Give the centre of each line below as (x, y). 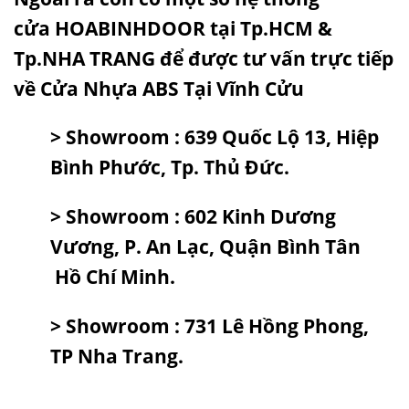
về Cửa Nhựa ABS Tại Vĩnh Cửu (159, 88)
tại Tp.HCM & (269, 28)
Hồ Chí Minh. (113, 277)
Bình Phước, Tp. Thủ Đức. (170, 168)
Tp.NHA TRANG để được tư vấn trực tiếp (204, 58)
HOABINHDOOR (130, 28)
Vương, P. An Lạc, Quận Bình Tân (205, 247)
